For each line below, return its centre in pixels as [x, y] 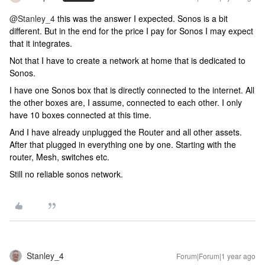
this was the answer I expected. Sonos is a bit [141, 18]
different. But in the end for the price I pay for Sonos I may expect [131, 31]
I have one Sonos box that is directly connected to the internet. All [132, 90]
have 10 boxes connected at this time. [80, 115]
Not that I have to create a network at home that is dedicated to [127, 60]
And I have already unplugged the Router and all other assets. [126, 132]
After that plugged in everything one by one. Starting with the [123, 144]
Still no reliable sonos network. [66, 174]
